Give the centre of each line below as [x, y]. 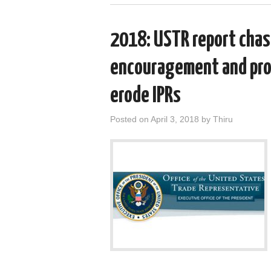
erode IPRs [145, 96]
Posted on [130, 119]
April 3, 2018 [175, 119]
